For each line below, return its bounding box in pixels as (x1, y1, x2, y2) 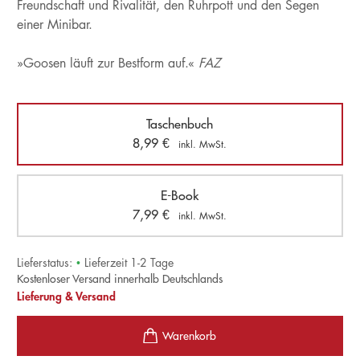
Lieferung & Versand (16, 288, 116, 304)
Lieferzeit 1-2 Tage (84, 255, 174, 270)
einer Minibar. (16, 16, 92, 33)
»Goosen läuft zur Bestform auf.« (16, 55, 198, 72)
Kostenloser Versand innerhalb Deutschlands (16, 272, 223, 286)
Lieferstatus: (16, 255, 72, 270)
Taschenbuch (146, 116, 214, 132)
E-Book (161, 187, 199, 203)
